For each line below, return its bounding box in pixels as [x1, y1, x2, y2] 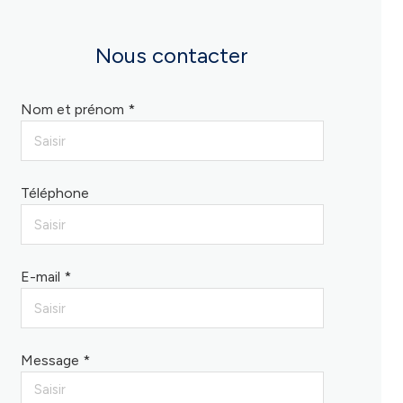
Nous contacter [95, 42, 249, 68]
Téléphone [20, 184, 89, 201]
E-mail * [20, 268, 71, 285]
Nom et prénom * [20, 101, 135, 118]
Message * [20, 352, 90, 369]
